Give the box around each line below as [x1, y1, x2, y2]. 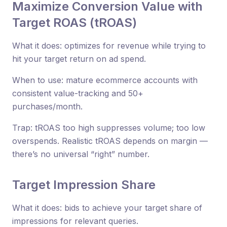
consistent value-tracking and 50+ [12, 88, 143, 98]
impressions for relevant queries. [12, 215, 138, 226]
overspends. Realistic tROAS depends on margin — [12, 135, 208, 146]
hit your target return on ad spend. [12, 53, 146, 64]
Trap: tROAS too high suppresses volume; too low [12, 122, 205, 133]
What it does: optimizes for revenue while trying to [12, 40, 206, 51]
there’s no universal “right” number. [12, 148, 149, 159]
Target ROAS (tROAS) [12, 15, 137, 30]
